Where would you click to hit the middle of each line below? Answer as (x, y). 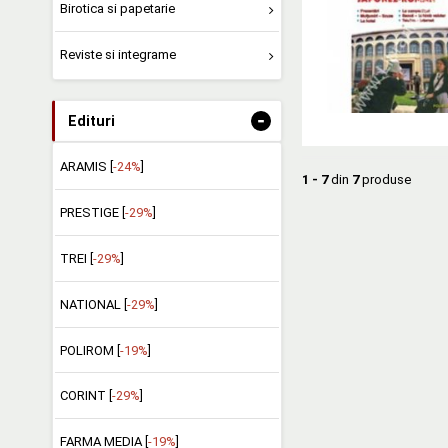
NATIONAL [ (93, 304)
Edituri (91, 121)
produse (385, 179)
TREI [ (76, 258)
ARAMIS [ (86, 166)
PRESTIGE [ (92, 212)
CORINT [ (85, 396)
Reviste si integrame (117, 55)
